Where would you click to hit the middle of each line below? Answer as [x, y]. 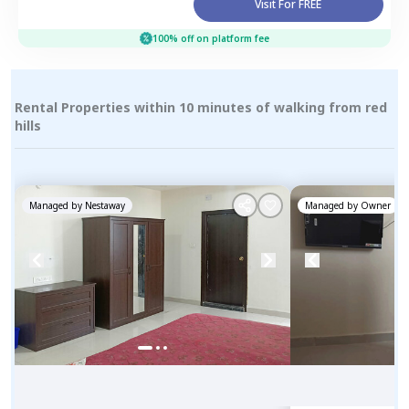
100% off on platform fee [211, 38]
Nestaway [105, 205]
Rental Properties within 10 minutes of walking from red [201, 107]
